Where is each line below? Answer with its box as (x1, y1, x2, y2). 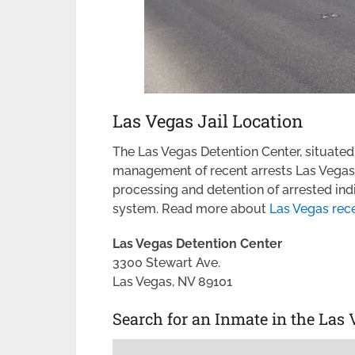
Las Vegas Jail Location (113, 109, 303, 132)
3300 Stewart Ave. (113, 255, 220, 270)
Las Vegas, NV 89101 (113, 274, 232, 289)
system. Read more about (113, 201, 269, 216)
